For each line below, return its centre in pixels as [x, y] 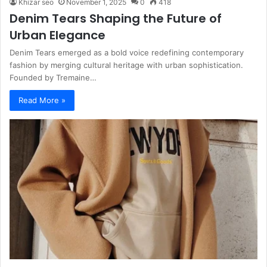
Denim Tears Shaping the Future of [116, 18]
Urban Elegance [58, 35]
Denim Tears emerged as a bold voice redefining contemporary [127, 52]
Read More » [42, 100]
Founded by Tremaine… [53, 77]
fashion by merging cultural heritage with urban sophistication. [126, 65]
